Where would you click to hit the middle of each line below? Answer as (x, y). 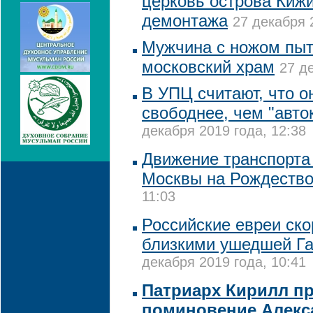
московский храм (208, 67)
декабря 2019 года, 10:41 (224, 264)
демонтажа (185, 21)
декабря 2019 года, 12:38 (224, 132)
